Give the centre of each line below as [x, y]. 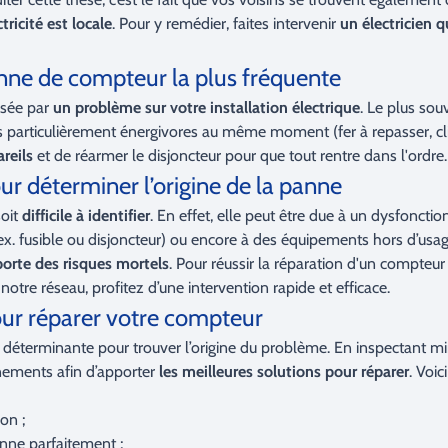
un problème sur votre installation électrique [204, 107]
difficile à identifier [86, 215]
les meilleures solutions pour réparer [284, 371]
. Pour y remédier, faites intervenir [226, 23]
